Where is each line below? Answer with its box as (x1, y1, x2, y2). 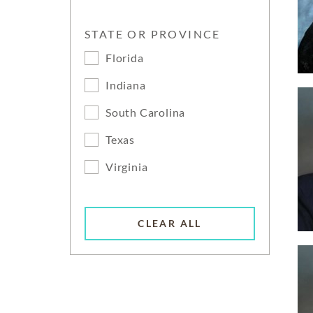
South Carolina (105, 105, 186, 119)
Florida (105, 51, 144, 64)
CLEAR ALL (138, 217, 202, 230)
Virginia (105, 160, 148, 173)
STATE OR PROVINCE (85, 27, 221, 41)
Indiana (105, 78, 146, 92)
